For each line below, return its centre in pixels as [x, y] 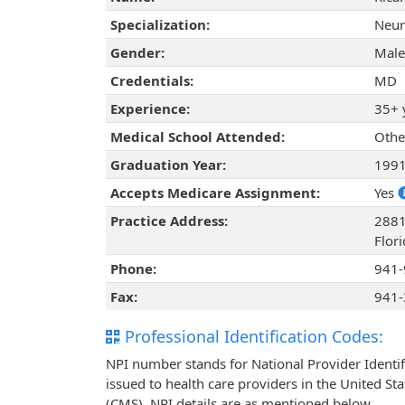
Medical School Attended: [197, 137]
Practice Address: [169, 221]
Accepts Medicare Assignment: [215, 193]
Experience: [150, 109]
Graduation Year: [168, 165]
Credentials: [151, 81]
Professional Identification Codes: [252, 337]
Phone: [133, 269]
